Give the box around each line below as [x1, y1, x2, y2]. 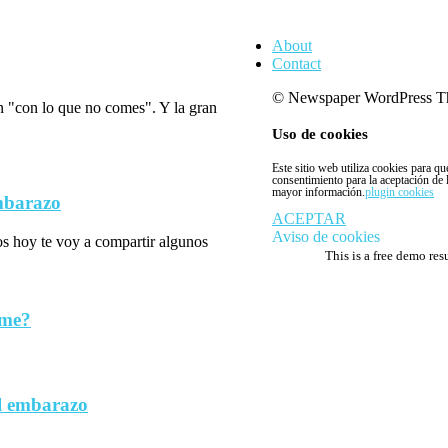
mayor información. [272, 185, 365, 200]
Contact [272, 55, 321, 73]
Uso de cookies [272, 126, 368, 143]
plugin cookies [365, 185, 434, 200]
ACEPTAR [272, 210, 346, 228]
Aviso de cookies [272, 228, 380, 246]
